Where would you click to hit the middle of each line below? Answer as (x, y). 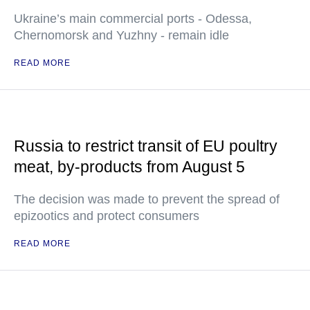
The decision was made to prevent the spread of (147, 199)
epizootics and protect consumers (107, 216)
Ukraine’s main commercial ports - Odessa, (133, 19)
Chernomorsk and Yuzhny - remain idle (121, 35)
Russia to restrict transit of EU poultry (146, 146)
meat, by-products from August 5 (129, 167)
